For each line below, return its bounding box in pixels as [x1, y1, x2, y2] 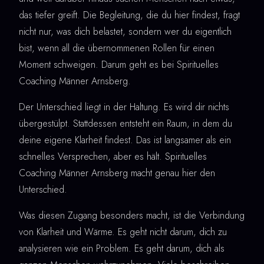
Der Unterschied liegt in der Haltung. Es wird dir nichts [19, 100, 229, 114]
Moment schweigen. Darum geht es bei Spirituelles [19, 58, 219, 72]
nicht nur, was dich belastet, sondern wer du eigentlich [19, 25, 232, 39]
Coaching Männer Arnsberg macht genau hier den [19, 166, 215, 180]
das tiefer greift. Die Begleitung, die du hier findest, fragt [19, 8, 240, 22]
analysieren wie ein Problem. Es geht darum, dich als [19, 242, 225, 256]
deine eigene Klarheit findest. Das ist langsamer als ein [19, 133, 231, 147]
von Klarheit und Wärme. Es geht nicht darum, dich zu [19, 225, 227, 239]
